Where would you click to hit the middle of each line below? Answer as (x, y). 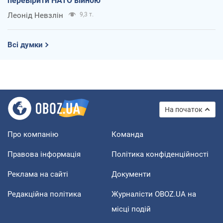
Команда (127, 134)
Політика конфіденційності (160, 154)
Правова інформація (44, 154)
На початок (184, 109)
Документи (131, 174)
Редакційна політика (44, 194)
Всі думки (25, 45)
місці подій (131, 209)
